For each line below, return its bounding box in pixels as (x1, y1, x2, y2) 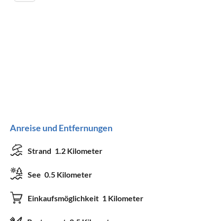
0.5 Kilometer (44, 169, 92, 179)
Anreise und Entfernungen (10, 122, 112, 133)
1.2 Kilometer (55, 146, 103, 155)
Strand (28, 146, 53, 155)
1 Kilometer (102, 193, 144, 203)
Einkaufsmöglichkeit (28, 193, 100, 203)
